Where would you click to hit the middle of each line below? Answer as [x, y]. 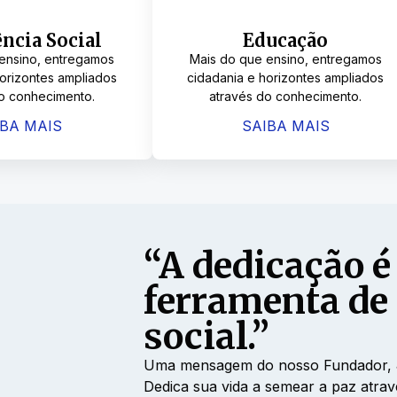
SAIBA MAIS [285, 125]
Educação [286, 41]
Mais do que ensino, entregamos [285, 59]
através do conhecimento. [286, 97]
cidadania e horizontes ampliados [286, 78]
